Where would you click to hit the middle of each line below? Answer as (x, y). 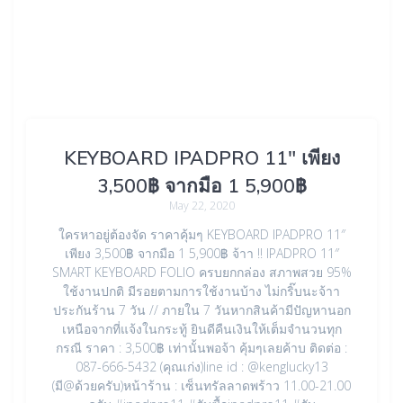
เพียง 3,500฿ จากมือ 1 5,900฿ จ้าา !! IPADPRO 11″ (201, 254)
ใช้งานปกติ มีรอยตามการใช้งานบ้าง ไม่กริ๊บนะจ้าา (201, 291)
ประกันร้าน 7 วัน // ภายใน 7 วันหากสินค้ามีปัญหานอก (201, 310)
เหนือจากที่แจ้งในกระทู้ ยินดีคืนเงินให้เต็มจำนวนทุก (201, 329)
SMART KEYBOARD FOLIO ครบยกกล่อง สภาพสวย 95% (201, 273)
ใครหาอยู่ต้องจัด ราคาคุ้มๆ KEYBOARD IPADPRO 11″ (201, 235)
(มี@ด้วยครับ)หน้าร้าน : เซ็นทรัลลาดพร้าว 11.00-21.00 (201, 386)
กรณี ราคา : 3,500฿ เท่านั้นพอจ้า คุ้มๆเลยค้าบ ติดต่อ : (201, 348)
